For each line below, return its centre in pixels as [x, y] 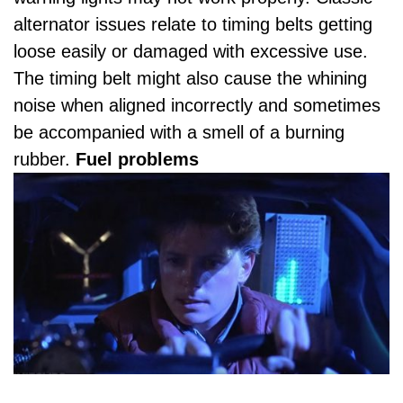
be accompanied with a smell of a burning [179, 133]
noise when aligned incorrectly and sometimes [197, 106]
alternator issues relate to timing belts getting [193, 25]
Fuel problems [137, 160]
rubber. [45, 160]
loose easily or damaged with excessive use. [191, 52]
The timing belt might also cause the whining [190, 79]
